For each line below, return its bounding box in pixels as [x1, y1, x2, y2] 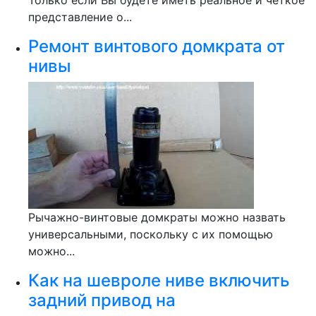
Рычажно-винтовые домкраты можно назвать [28, 210, 286, 224]
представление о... [28, 10, 132, 24]
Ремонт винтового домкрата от [28, 36, 285, 56]
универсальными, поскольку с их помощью [28, 227, 273, 241]
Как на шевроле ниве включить [28, 270, 290, 291]
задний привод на [28, 290, 176, 310]
